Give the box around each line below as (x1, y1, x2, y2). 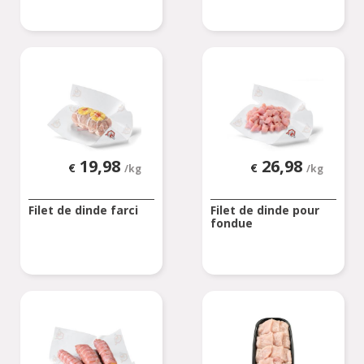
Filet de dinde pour (210, 201, 319, 218)
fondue (210, 214, 253, 231)
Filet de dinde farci (28, 201, 138, 218)
